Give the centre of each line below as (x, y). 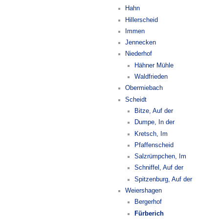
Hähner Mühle (154, 65)
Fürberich (149, 213)
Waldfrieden (151, 77)
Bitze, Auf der (153, 111)
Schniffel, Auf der (159, 168)
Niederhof (139, 54)
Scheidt (136, 99)
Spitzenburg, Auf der (163, 179)
